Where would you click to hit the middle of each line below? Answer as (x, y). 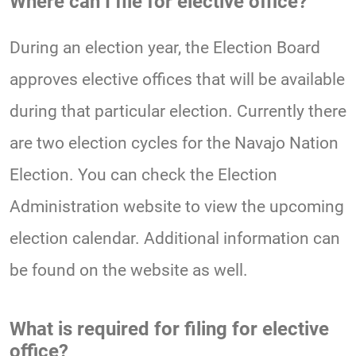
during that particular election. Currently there (178, 112)
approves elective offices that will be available (177, 80)
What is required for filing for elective (169, 329)
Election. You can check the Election (143, 175)
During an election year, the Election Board (165, 48)
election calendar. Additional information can (175, 239)
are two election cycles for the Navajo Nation (174, 143)
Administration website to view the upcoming (177, 207)
